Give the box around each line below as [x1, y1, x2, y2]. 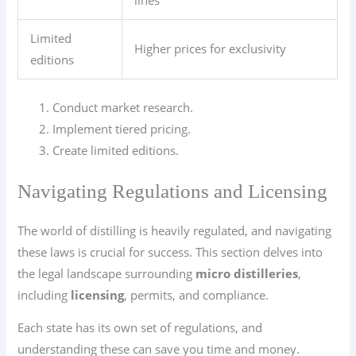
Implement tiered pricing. [52, 120, 192, 137]
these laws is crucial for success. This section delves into [17, 243, 323, 260]
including [17, 286, 72, 303]
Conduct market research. [52, 99, 194, 115]
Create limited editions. [52, 141, 180, 158]
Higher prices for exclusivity [134, 40, 287, 56]
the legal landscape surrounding [17, 265, 196, 281]
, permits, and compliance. [124, 286, 269, 303]
